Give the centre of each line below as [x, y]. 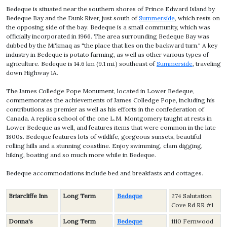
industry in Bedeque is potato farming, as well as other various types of [107, 54]
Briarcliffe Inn [28, 196]
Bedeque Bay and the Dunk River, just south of [72, 18]
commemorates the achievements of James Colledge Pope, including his [110, 100]
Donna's [21, 221]
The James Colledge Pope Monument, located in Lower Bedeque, [100, 91]
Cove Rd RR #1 [192, 205]
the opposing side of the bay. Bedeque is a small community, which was [108, 27]
